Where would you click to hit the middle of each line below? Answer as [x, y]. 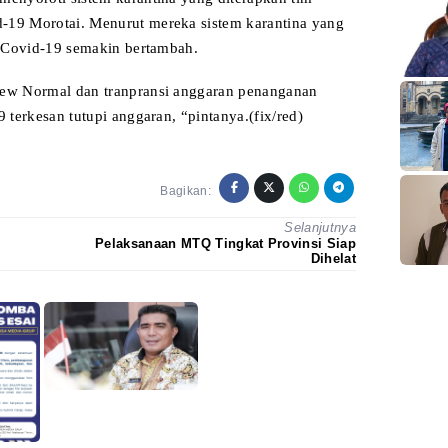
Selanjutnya [320, 227]
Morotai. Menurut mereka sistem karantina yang [184, 23]
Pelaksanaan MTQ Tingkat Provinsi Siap [225, 244]
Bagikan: [185, 190]
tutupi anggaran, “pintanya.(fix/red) [184, 116]
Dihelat [333, 259]
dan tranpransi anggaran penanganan [194, 91]
